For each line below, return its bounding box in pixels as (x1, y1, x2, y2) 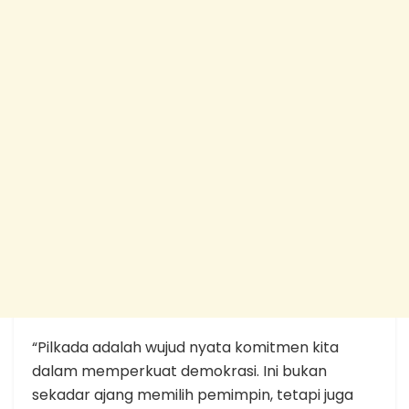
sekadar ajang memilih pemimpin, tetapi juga (32, 383, 353, 405)
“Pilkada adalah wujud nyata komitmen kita (32, 336, 339, 358)
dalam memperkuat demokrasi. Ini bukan (32, 360, 327, 382)
